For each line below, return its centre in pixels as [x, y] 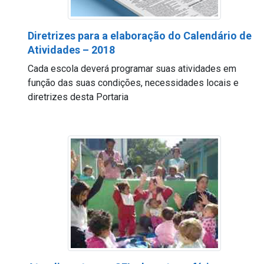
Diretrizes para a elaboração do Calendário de [140, 36]
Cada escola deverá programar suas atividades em [132, 69]
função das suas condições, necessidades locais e [133, 83]
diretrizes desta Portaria [78, 97]
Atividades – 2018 [71, 50]
